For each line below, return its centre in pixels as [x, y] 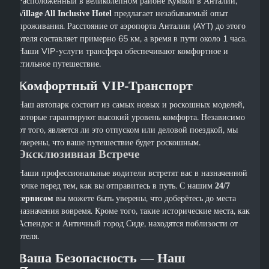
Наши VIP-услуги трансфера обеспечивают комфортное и [123, 51]
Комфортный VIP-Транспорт [106, 86]
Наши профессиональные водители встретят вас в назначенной [133, 173]
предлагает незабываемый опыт [170, 14]
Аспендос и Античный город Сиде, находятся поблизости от [128, 224]
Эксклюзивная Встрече [79, 154]
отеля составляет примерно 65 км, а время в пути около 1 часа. [133, 39]
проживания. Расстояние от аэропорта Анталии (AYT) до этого [132, 26]
